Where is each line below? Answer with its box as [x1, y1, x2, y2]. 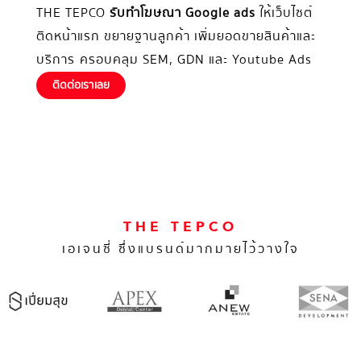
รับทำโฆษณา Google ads [110, 2, 255, 23]
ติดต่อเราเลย [52, 77, 110, 94]
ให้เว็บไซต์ [255, 2, 313, 23]
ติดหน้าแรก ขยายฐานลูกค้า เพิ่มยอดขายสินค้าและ [36, 26, 316, 47]
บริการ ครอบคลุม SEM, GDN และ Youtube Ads [36, 49, 312, 70]
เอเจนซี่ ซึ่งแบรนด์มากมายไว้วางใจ [61, 239, 300, 259]
